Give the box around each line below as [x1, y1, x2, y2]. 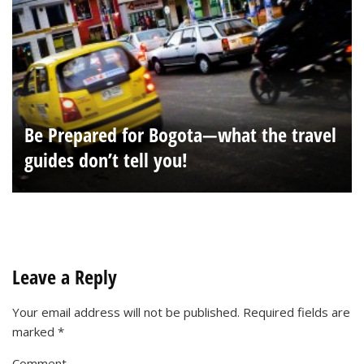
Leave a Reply [12, 262, 117, 290]
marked [12, 323, 58, 340]
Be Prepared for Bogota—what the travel [24, 120, 336, 148]
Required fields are [243, 303, 350, 320]
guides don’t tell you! [24, 145, 188, 173]
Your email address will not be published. [12, 303, 240, 320]
